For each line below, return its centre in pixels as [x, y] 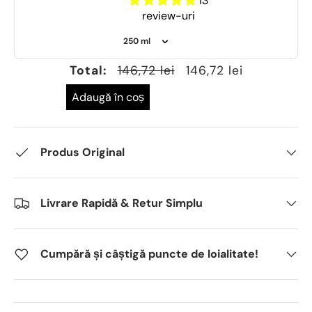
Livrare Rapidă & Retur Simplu [122, 203]
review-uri [169, 16]
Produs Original [83, 153]
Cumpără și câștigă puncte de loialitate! [149, 254]
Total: [88, 70]
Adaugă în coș [108, 97]
